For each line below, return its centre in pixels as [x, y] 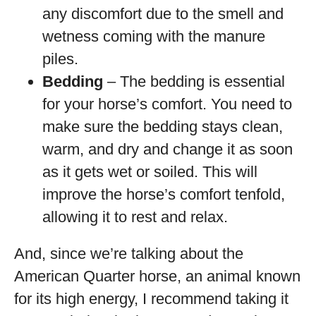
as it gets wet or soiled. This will [150, 172]
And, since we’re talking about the [129, 254]
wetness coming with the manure [154, 36]
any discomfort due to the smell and [163, 14]
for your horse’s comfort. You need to [167, 104]
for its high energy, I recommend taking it [151, 299]
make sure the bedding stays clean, [163, 127]
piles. [60, 59]
